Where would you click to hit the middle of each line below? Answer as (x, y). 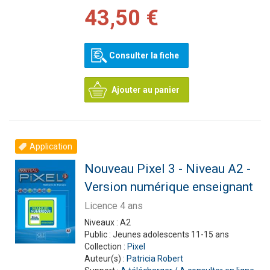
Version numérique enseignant (168, 187)
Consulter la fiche (144, 55)
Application (51, 146)
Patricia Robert (155, 259)
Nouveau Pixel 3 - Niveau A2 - (167, 169)
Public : (98, 234)
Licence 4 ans (113, 206)
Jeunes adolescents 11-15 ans (171, 234)
